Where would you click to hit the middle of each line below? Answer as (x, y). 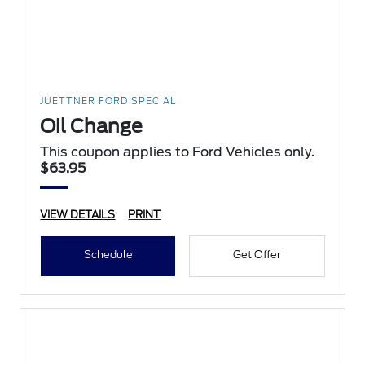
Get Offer (257, 255)
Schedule (108, 255)
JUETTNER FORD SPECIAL (108, 101)
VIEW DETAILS (78, 215)
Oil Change (92, 127)
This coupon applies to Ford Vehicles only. (178, 152)
